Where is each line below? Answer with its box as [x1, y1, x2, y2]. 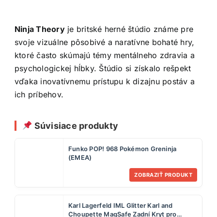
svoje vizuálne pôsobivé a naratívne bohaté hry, [15, 37, 195, 47]
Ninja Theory [15, 24, 65, 34]
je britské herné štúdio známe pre [64, 24, 194, 34]
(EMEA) [68, 153, 92, 161]
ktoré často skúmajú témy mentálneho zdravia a [15, 50, 195, 60]
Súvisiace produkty [32, 121, 119, 131]
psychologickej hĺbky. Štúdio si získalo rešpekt [15, 63, 191, 73]
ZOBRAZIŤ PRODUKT [134, 171, 192, 178]
